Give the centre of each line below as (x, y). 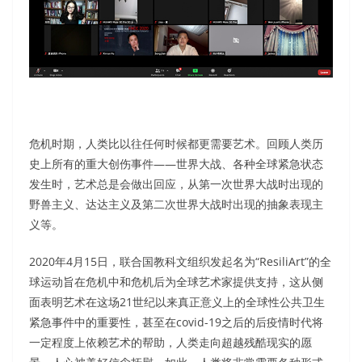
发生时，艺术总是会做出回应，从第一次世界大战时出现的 (176, 183)
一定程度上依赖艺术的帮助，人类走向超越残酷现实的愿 (170, 342)
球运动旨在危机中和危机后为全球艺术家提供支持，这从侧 (176, 281)
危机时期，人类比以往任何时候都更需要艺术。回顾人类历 (176, 143)
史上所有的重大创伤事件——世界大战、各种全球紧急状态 (176, 163)
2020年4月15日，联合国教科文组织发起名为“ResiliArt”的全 (180, 261)
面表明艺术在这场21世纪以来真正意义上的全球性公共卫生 (177, 301)
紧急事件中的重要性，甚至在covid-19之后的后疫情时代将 (176, 322)
